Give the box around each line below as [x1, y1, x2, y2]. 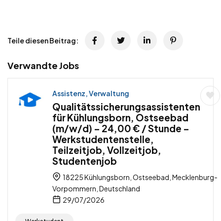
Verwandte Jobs [7, 60, 79, 72]
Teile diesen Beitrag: [7, 36, 78, 45]
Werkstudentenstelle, [52, 133, 154, 146]
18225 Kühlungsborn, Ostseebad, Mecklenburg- [62, 173, 218, 182]
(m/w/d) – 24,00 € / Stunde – [52, 122, 189, 135]
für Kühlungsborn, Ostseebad [52, 111, 188, 124]
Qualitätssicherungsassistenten [52, 101, 200, 113]
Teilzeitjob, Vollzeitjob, [52, 144, 161, 156]
